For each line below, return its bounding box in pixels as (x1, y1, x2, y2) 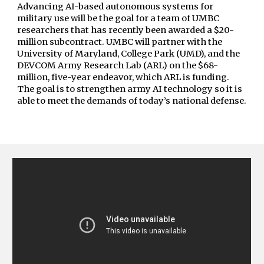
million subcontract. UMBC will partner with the (17, 37, 223, 47)
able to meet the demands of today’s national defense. (17, 95, 247, 106)
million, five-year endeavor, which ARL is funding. (17, 72, 230, 82)
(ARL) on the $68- (143, 60, 219, 71)
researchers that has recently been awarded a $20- (17, 25, 235, 35)
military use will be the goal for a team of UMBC (17, 13, 220, 24)
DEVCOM (17, 60, 58, 71)
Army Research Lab (58, 60, 144, 71)
